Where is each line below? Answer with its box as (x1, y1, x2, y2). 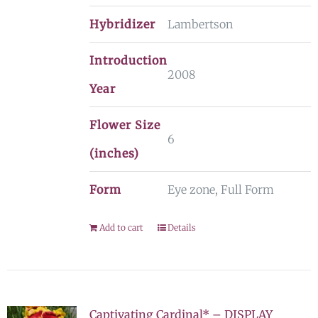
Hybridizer (89, 17, 155, 31)
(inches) (89, 146, 139, 160)
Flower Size (89, 118, 160, 132)
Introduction (89, 53, 168, 67)
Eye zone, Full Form (167, 182, 274, 197)
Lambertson (167, 17, 233, 31)
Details (167, 222, 196, 233)
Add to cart (99, 222, 143, 233)
